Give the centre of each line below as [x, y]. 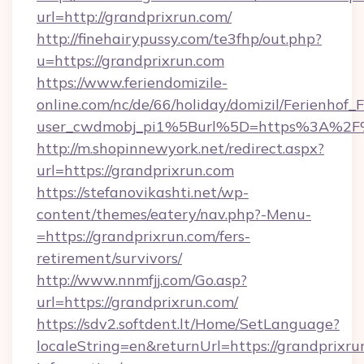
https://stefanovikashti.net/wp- [143, 192]
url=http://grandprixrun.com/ [134, 17]
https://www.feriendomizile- [132, 82]
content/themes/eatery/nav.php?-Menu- [174, 214]
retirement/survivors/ [109, 258]
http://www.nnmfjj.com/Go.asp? [142, 280]
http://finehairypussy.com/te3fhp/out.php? [179, 39]
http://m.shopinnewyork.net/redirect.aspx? [180, 148]
